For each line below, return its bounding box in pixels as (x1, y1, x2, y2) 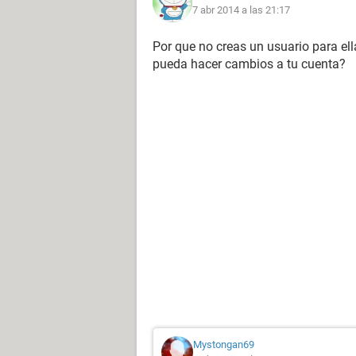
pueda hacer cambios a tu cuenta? (153, 56, 346, 72)
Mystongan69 (193, 339, 254, 350)
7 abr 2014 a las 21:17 (192, 4, 290, 16)
